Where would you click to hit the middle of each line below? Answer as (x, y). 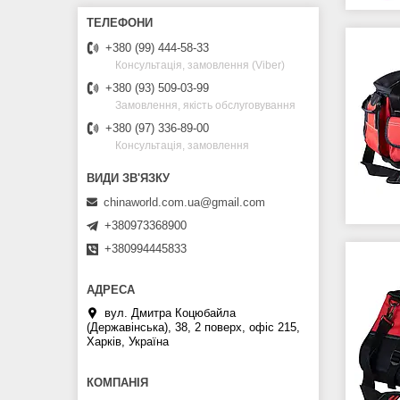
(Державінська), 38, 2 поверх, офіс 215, (193, 327)
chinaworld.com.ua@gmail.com (184, 202)
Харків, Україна (128, 341)
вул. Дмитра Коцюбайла (170, 312)
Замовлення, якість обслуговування (205, 106)
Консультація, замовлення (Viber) (200, 66)
